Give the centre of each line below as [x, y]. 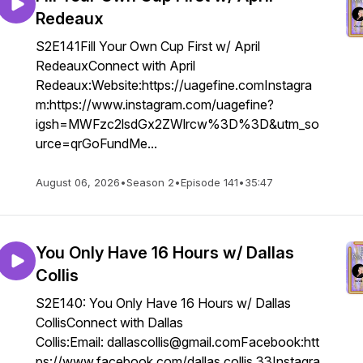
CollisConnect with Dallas [109, 322]
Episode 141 [209, 182]
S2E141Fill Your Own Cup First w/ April [148, 46]
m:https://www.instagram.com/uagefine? [155, 105]
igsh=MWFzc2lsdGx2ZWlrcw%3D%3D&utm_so [177, 124]
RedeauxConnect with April [115, 66]
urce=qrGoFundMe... [96, 143]
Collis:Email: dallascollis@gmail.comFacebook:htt [177, 342]
